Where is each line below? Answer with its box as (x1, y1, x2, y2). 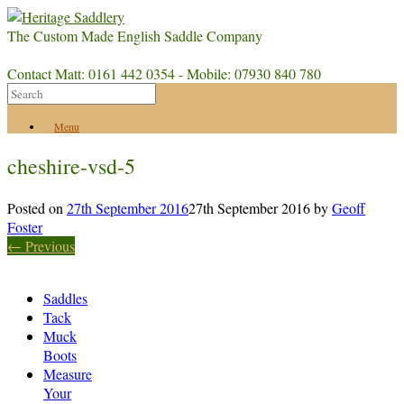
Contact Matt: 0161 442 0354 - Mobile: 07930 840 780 (7, 64, 330, 83)
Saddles (43, 288, 87, 308)
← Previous (7, 235, 75, 255)
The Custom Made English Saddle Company (7, 26, 262, 45)
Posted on (7, 197, 67, 217)
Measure (43, 363, 92, 383)
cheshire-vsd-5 (7, 151, 135, 180)
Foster (7, 216, 42, 236)
